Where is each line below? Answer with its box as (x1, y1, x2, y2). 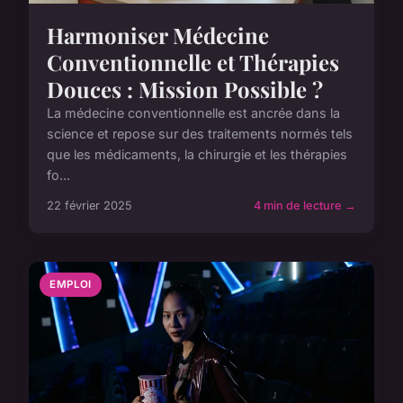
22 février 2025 (47, 199, 132, 213)
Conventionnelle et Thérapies (47, 48, 339, 77)
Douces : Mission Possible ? (47, 75, 323, 104)
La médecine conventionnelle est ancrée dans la (47, 105, 340, 121)
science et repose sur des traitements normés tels (47, 126, 353, 142)
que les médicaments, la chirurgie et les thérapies (47, 147, 347, 163)
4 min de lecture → (254, 199, 356, 213)
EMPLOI (49, 278, 92, 291)
